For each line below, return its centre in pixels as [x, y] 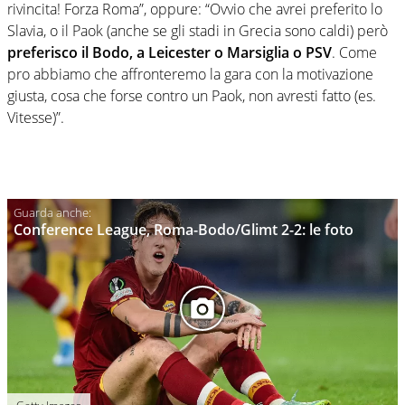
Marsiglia [258, 53]
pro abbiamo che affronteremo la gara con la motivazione [190, 75]
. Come [354, 53]
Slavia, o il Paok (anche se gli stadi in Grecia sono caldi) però [198, 31]
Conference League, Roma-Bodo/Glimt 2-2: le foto [184, 229]
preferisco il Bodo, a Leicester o [117, 53]
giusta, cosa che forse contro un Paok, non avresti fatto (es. [192, 96]
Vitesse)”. [36, 118]
